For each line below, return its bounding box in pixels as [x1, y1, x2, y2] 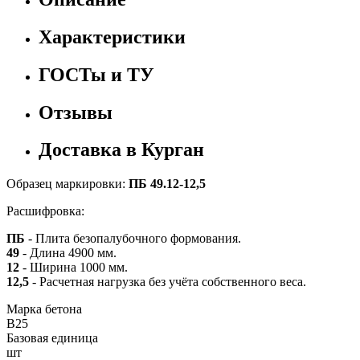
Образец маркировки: [6, 177, 129, 191]
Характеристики [39, 26, 186, 47]
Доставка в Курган [39, 139, 204, 161]
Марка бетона [6, 302, 82, 317]
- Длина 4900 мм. [22, 246, 117, 260]
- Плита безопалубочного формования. [28, 231, 241, 246]
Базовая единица [6, 331, 98, 346]
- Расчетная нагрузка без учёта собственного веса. [32, 275, 306, 289]
